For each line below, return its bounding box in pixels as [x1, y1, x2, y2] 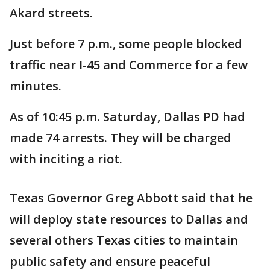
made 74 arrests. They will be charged [10, 129, 231, 146]
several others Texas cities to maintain [10, 231, 238, 248]
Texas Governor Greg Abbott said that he [10, 189, 253, 206]
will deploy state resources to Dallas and [10, 210, 248, 227]
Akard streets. [10, 4, 93, 21]
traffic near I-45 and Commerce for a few [10, 56, 248, 73]
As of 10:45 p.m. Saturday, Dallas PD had [10, 108, 245, 125]
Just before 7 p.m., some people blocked [10, 35, 242, 52]
